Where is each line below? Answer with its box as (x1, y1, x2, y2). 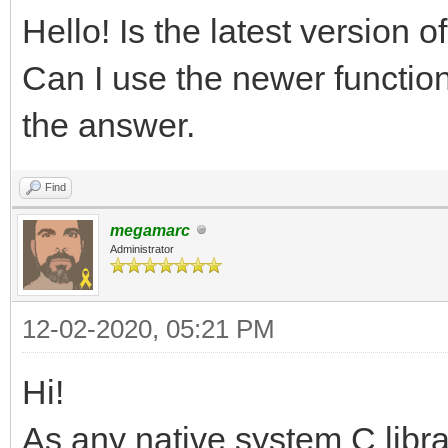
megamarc (110, 221, 190, 239)
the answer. (22, 105, 195, 144)
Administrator (110, 242, 174, 255)
